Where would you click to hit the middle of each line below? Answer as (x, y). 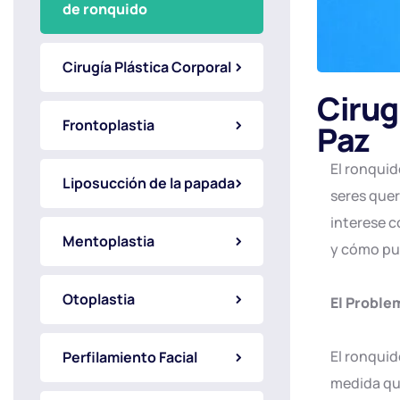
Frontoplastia (108, 125)
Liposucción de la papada (149, 183)
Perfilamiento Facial (130, 357)
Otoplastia (99, 299)
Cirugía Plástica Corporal (147, 67)
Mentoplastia (108, 241)
